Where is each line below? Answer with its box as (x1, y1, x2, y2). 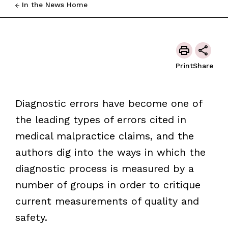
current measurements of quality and (15, 195, 199, 207)
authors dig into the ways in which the (15, 146, 206, 158)
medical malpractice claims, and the (15, 130, 194, 142)
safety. (15, 211, 47, 223)
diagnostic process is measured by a (15, 162, 194, 175)
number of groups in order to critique (15, 179, 201, 191)
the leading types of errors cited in (15, 113, 186, 126)
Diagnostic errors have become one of (15, 97, 202, 109)
